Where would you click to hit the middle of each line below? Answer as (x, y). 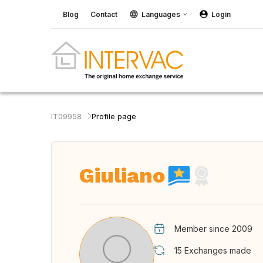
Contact (104, 14)
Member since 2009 (213, 229)
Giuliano (122, 176)
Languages (161, 14)
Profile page (114, 116)
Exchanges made (218, 250)
